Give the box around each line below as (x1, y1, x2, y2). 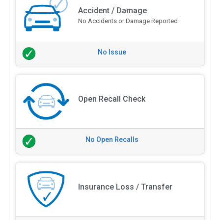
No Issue (98, 48, 126, 56)
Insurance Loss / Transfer (78, 182, 172, 192)
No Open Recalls (85, 136, 138, 144)
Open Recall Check (78, 94, 145, 104)
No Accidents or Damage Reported (78, 17, 178, 25)
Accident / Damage (78, 5, 147, 15)
